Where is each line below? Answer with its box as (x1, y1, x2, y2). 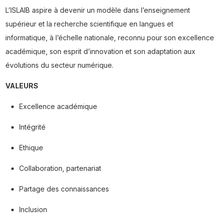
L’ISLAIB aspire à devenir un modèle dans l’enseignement (5, 6, 190, 15)
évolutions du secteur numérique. (5, 61, 113, 70)
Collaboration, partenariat (19, 164, 101, 173)
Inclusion (19, 205, 47, 214)
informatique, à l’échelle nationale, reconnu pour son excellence (5, 33, 214, 42)
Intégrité (19, 123, 46, 132)
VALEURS (5, 82, 38, 90)
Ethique (19, 143, 43, 152)
